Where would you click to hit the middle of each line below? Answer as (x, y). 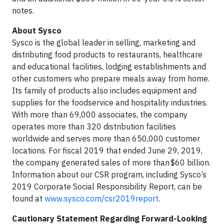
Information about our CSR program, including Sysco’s (109, 174)
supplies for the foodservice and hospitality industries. (110, 102)
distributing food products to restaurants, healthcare (107, 54)
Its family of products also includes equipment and (104, 90)
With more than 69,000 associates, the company (100, 114)
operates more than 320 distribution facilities (94, 126)
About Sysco (37, 30)
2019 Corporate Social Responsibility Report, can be (107, 186)
